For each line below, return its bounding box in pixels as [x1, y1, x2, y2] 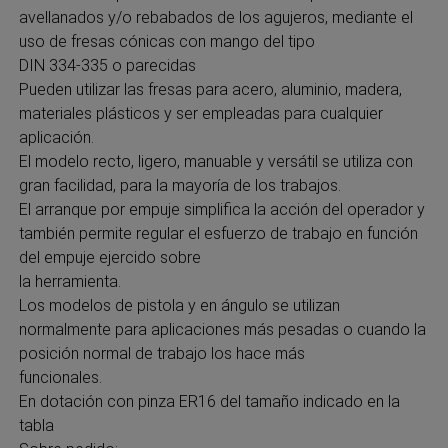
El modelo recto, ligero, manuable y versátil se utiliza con [18, 151, 413, 171]
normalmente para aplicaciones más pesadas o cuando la [18, 319, 426, 339]
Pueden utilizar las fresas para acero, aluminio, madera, [18, 79, 402, 99]
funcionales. [18, 367, 102, 387]
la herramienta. [18, 271, 121, 291]
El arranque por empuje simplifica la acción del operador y [18, 199, 425, 219]
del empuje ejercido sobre [18, 247, 201, 267]
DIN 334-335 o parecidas [18, 55, 196, 75]
